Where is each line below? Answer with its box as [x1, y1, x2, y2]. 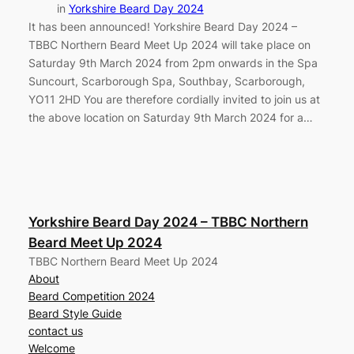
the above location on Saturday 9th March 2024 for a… [28, 111, 313, 125]
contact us [28, 323, 83, 337]
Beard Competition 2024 [28, 288, 155, 303]
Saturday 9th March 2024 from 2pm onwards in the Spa [28, 56, 318, 70]
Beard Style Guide [28, 306, 122, 320]
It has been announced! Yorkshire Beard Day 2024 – [28, 20, 297, 34]
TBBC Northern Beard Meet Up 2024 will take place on [28, 38, 311, 52]
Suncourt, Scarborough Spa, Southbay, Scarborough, [28, 74, 305, 88]
